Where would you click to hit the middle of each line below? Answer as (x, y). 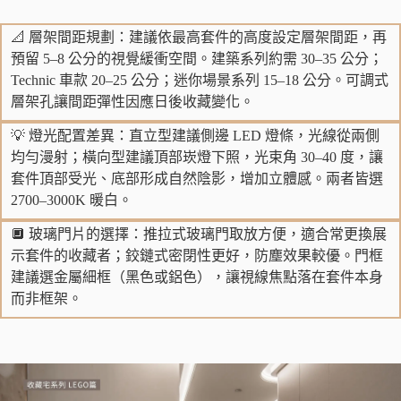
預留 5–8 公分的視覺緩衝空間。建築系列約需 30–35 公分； (197, 58)
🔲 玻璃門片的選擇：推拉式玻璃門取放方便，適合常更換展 (199, 234)
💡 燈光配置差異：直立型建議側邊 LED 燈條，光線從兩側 (195, 135)
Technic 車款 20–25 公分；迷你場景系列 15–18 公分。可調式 (200, 80)
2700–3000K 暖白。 (72, 200)
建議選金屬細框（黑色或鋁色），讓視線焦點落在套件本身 (197, 277)
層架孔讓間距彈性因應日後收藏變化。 (132, 101)
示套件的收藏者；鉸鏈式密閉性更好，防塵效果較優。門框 (197, 255)
